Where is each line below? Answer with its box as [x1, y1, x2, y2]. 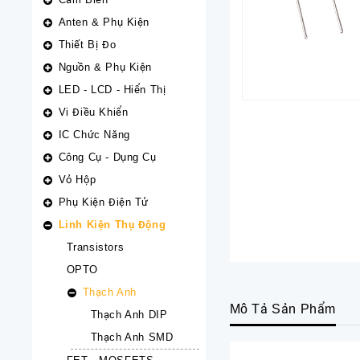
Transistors [66, 241, 125, 253]
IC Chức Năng [58, 129, 130, 141]
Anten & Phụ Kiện [58, 16, 150, 28]
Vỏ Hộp [58, 174, 96, 186]
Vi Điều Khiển [58, 106, 129, 118]
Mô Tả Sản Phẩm [229, 302, 336, 316]
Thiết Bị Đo [58, 39, 117, 51]
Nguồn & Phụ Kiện [58, 61, 153, 73]
